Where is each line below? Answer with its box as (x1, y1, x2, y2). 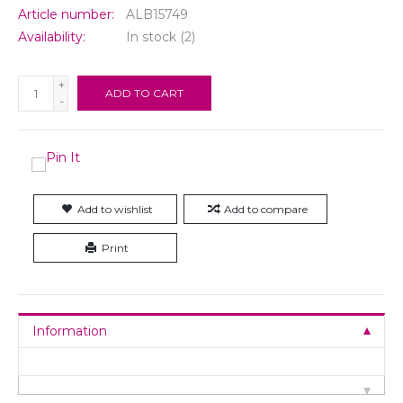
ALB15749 (126, 5, 188, 22)
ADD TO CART (105, 85, 184, 100)
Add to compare (223, 201, 308, 216)
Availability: (18, 28, 85, 45)
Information (32, 322, 107, 339)
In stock (126, 28, 176, 45)
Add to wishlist (77, 201, 153, 216)
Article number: (18, 5, 114, 22)
